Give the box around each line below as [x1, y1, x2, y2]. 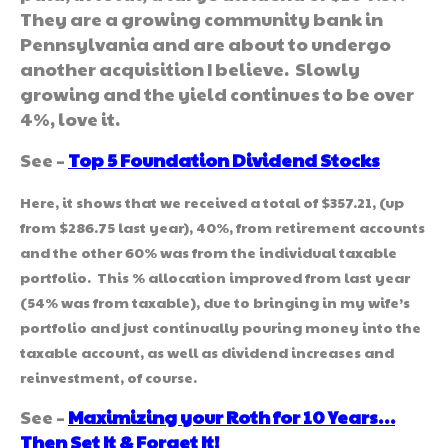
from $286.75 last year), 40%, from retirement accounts [20, 216, 425, 237]
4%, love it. [20, 105, 120, 131]
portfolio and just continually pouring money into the [20, 316, 421, 337]
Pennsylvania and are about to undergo [20, 30, 391, 56]
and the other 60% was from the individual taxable [20, 241, 397, 262]
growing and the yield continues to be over [20, 80, 414, 106]
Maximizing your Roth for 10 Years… [68, 403, 395, 429]
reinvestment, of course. [20, 366, 197, 387]
